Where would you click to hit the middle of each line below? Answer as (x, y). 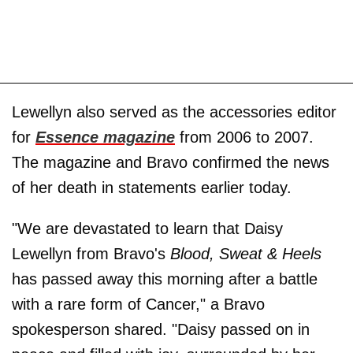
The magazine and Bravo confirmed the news (171, 162)
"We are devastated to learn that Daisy (147, 228)
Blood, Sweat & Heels (246, 253)
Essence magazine (105, 137)
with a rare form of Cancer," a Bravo (138, 304)
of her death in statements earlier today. (152, 187)
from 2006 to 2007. (244, 137)
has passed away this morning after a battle (165, 279)
